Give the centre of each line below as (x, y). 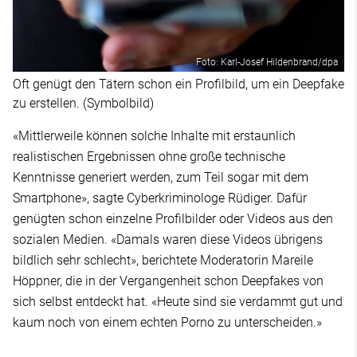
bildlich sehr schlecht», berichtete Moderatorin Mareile (163, 260)
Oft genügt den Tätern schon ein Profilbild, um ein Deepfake (178, 84)
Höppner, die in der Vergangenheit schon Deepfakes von (168, 280)
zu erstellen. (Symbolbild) (83, 103)
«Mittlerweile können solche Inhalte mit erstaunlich (154, 135)
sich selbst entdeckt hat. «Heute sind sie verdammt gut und (178, 301)
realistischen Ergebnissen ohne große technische (149, 156)
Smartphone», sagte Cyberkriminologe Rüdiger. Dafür (160, 198)
